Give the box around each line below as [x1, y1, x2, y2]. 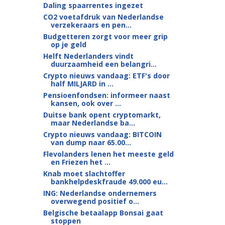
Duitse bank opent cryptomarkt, [43, 110, 161, 120]
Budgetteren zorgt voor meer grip [43, 32, 168, 41]
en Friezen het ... [50, 157, 110, 167]
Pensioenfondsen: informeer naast [43, 90, 170, 100]
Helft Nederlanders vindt [43, 51, 134, 61]
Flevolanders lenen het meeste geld [43, 149, 174, 159]
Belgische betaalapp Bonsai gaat [43, 208, 163, 217]
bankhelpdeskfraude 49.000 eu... [50, 177, 168, 186]
